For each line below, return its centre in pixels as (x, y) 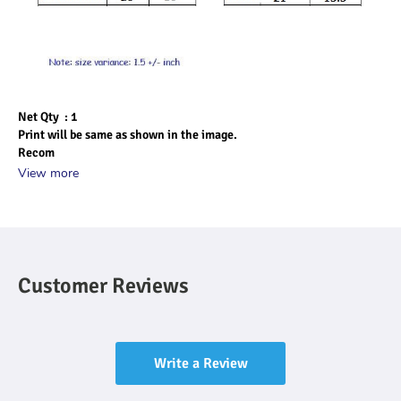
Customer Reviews (103, 286)
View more (48, 173)
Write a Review (200, 363)
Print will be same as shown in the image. (128, 135)
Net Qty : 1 (48, 117)
